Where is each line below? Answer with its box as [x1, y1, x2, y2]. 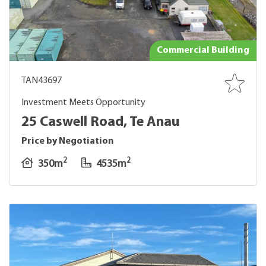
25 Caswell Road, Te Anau [21, 115, 179, 129]
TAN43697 [21, 76, 62, 85]
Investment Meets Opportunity [21, 98, 145, 107]
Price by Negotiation [21, 137, 114, 146]
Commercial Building [157, 46, 249, 55]
